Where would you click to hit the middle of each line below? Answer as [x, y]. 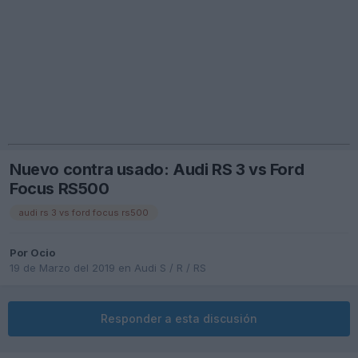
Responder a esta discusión [179, 319]
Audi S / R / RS [170, 268]
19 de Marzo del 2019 [62, 268]
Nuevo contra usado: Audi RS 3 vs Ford [157, 170]
